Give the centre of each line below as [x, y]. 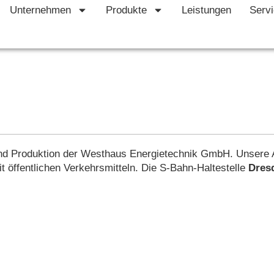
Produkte [126, 10]
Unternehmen [40, 10]
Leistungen [206, 10]
